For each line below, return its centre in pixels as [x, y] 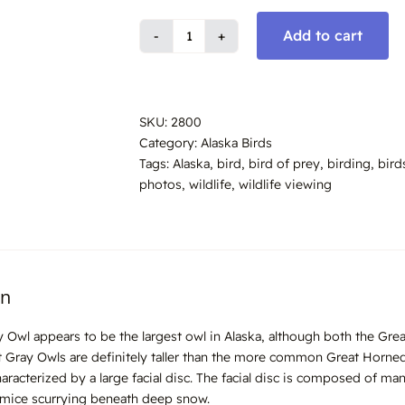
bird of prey [284, 163]
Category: [170, 142]
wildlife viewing [285, 184]
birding [349, 163]
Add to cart [323, 36]
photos [160, 184]
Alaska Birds [236, 142]
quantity [212, 149]
